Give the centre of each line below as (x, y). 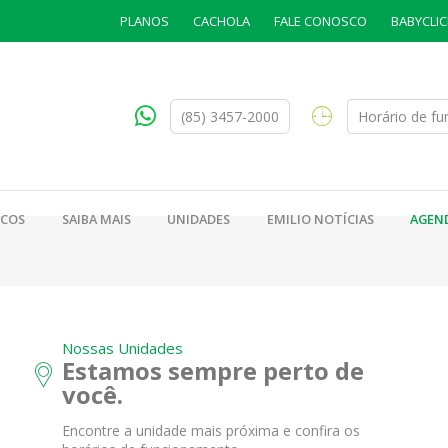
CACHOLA (221, 21)
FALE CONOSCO (320, 21)
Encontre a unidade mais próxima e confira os (211, 431)
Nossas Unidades (122, 348)
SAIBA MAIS (96, 218)
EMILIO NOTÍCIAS (320, 218)
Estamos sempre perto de (213, 371)
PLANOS (144, 21)
